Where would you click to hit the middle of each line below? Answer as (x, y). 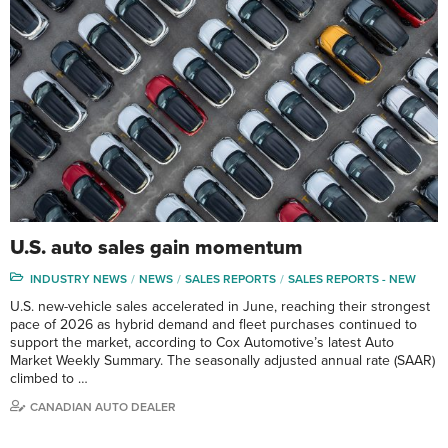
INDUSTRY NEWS (78, 279)
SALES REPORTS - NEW (352, 279)
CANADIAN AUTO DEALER (103, 407)
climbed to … (49, 379)
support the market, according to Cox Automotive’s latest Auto (202, 343)
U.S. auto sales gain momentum (156, 248)
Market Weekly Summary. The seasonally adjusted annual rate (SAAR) (222, 361)
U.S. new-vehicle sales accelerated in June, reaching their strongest (220, 307)
